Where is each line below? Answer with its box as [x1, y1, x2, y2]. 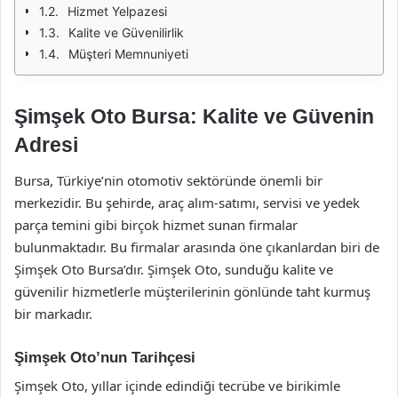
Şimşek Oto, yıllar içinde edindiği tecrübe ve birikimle [14, 377, 340, 394]
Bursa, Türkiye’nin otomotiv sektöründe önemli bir [14, 171, 322, 189]
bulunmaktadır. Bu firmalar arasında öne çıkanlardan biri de [14, 237, 379, 256]
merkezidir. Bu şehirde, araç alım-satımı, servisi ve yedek [14, 193, 360, 211]
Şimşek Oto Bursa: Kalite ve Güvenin [14, 105, 374, 128]
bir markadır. [14, 304, 92, 322]
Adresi [14, 133, 78, 156]
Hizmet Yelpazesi [68, 4, 167, 19]
